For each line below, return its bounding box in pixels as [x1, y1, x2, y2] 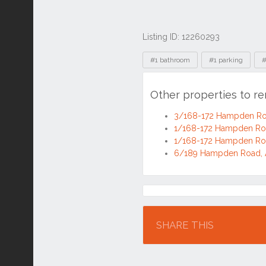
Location [148, 190, 192, 203]
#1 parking [209, 56, 243, 64]
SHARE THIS [156, 219, 214, 232]
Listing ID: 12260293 [142, 32, 220, 42]
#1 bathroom [150, 56, 190, 64]
